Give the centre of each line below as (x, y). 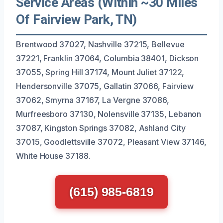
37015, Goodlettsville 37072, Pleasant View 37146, (111, 142)
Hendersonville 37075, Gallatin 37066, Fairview (105, 86)
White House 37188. (53, 156)
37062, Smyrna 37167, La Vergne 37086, (93, 100)
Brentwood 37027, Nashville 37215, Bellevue (100, 44)
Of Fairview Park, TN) (76, 19)
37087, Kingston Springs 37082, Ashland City (101, 128)
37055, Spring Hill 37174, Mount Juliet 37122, (100, 72)
